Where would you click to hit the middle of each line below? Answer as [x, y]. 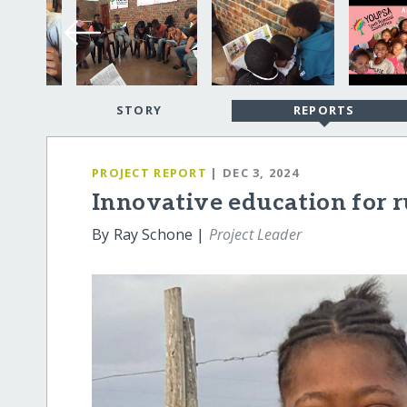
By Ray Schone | [150, 235]
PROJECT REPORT [149, 172]
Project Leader [255, 235]
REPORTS [324, 110]
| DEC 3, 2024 [255, 172]
